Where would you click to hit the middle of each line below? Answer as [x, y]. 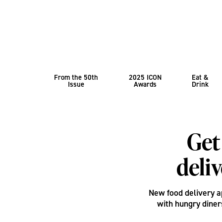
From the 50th [76, 77]
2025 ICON [145, 77]
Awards [145, 84]
